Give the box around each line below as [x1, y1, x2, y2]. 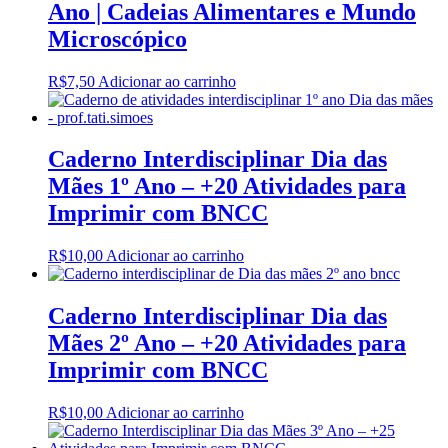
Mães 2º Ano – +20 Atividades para [48, 330, 406, 357]
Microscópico [48, 25, 187, 52]
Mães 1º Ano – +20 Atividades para [48, 173, 406, 200]
